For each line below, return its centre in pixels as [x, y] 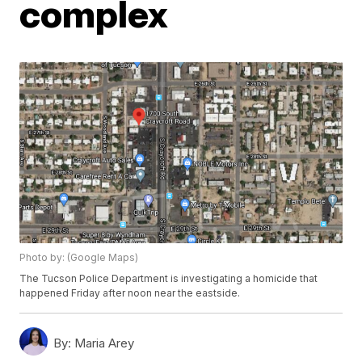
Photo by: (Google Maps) [79, 258]
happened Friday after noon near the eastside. [130, 293]
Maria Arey [103, 343]
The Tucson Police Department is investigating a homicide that [169, 279]
